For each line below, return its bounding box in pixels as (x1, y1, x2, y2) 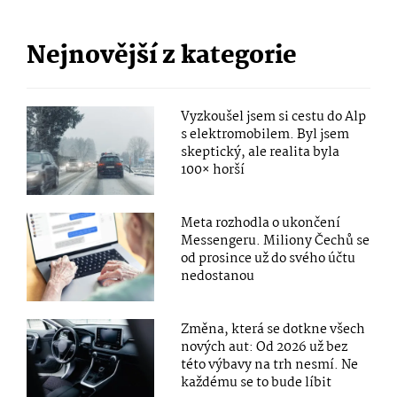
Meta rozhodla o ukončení (181, 212, 341, 234)
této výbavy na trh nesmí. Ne (181, 354, 359, 376)
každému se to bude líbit (181, 371, 332, 393)
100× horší (181, 159, 245, 181)
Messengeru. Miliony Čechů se (181, 230, 370, 252)
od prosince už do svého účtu (181, 247, 356, 269)
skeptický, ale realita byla (181, 141, 340, 163)
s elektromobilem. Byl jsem (181, 123, 350, 145)
